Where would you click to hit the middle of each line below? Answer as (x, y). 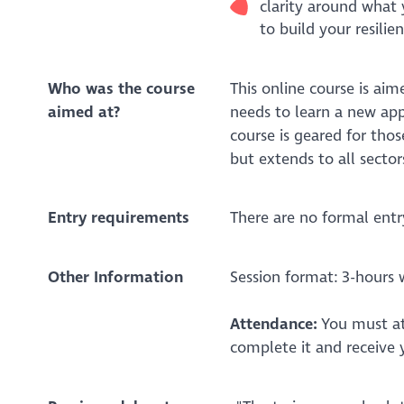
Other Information (115, 277)
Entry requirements (118, 218)
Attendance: (275, 325)
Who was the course (121, 88)
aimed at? (83, 112)
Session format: (284, 277)
